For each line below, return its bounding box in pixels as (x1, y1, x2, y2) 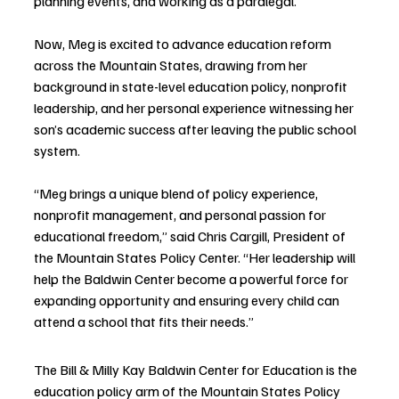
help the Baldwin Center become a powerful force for (34, 270, 351, 289)
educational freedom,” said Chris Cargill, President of (34, 227, 348, 246)
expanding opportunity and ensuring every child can (34, 291, 342, 310)
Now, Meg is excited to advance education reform (34, 35, 334, 53)
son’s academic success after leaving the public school (34, 120, 359, 139)
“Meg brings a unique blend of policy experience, (34, 184, 321, 203)
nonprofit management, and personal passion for (34, 206, 329, 224)
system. (34, 142, 80, 160)
